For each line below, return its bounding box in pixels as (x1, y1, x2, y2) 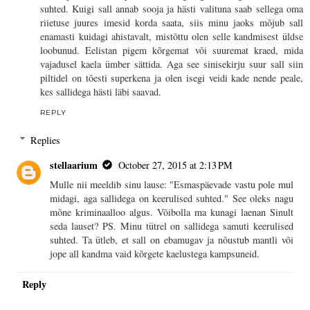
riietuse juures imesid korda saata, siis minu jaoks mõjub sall (40, 16, 303, 30)
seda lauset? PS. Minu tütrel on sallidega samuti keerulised (50, 219, 293, 232)
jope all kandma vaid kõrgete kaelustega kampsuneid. (50, 246, 260, 260)
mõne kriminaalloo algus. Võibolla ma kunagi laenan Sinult (50, 205, 293, 219)
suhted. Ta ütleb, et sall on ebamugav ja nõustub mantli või (50, 232, 293, 246)
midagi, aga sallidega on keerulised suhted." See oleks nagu (50, 191, 293, 205)
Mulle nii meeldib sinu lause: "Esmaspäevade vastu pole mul (50, 177, 293, 191)
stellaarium (50, 157, 98, 172)
